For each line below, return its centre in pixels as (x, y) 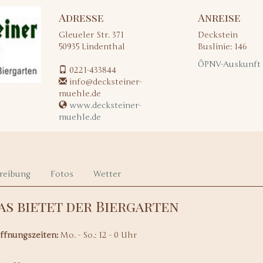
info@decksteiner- (104, 82)
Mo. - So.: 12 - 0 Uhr (97, 235)
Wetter (107, 174)
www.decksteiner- (105, 105)
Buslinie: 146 (222, 47)
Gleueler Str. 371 (91, 35)
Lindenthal (103, 47)
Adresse (81, 18)
